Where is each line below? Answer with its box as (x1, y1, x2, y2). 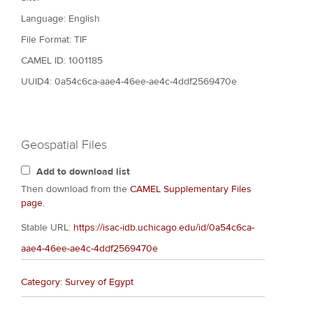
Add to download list (36, 165, 130, 178)
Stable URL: (21, 221, 73, 234)
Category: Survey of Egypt (21, 276, 133, 289)
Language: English (21, 12, 100, 25)
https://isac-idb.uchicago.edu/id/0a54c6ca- (73, 221, 254, 234)
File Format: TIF (21, 33, 87, 46)
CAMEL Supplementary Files (130, 182, 252, 196)
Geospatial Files (21, 136, 107, 153)
